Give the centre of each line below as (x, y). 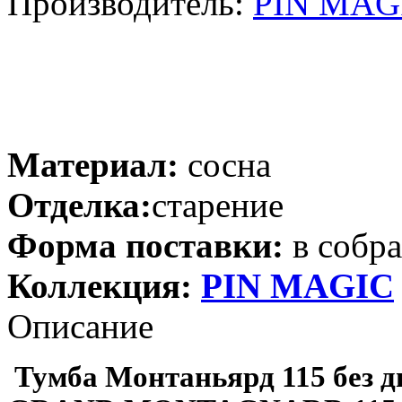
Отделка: (79, 205)
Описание (80, 326)
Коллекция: (100, 285)
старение (218, 205)
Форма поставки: (145, 245)
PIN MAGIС (297, 285)
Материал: (93, 164)
